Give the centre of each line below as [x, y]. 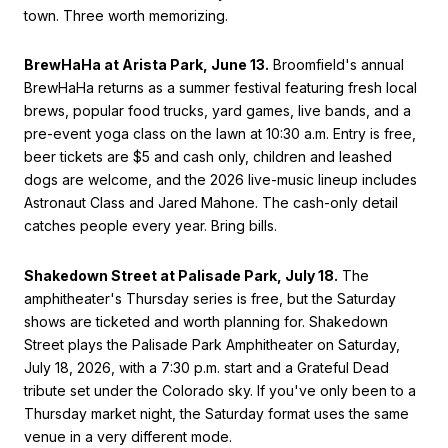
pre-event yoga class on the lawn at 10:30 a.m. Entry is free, [220, 134]
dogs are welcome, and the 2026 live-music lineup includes [220, 180]
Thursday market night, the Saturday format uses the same [216, 414]
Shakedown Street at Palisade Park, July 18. [181, 276]
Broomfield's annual [336, 65]
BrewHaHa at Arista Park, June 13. [146, 65]
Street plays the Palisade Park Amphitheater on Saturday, [212, 345]
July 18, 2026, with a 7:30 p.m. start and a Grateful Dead [206, 368]
